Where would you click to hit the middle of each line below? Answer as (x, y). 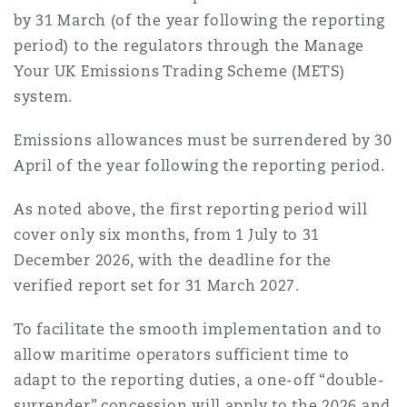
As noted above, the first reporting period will (191, 209)
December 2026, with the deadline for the (173, 260)
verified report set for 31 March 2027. (159, 286)
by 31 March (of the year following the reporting (200, 20)
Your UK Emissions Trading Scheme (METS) (179, 71)
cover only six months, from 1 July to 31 (167, 235)
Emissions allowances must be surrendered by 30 (203, 140)
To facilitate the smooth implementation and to (198, 329)
